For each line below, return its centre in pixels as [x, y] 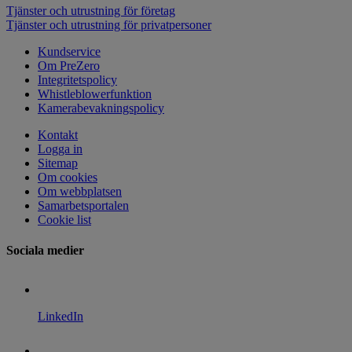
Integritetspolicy [77, 80]
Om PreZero [69, 66]
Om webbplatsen [80, 191]
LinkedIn [60, 316]
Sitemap [58, 163]
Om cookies [68, 177]
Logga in [60, 149]
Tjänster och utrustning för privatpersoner [109, 25]
